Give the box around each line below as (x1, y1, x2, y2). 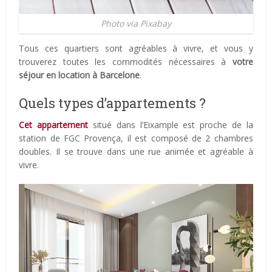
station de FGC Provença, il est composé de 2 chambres (19, 132, 253, 144)
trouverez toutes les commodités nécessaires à (19, 55, 233, 67)
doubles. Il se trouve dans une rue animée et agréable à (19, 145, 253, 157)
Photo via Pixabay (101, 17, 171, 29)
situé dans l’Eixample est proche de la (88, 118, 253, 131)
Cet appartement (19, 118, 89, 131)
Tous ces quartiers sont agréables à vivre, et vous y (19, 42, 253, 54)
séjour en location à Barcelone (19, 69, 140, 81)
